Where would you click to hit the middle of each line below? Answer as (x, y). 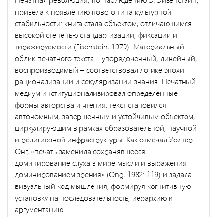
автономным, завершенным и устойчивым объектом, (105, 116)
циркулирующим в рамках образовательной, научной (106, 127)
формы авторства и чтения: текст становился (91, 104)
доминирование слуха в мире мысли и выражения (101, 162)
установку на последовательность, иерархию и (94, 197)
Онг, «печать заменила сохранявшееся (80, 151)
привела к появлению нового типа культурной (93, 11)
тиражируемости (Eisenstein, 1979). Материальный (100, 46)
